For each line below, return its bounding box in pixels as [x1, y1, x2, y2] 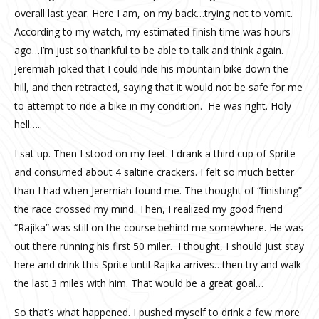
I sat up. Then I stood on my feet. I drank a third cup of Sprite [14, 146, 296, 160]
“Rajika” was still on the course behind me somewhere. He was [14, 220, 303, 234]
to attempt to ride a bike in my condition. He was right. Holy [14, 98, 291, 113]
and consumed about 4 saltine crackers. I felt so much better [14, 164, 294, 179]
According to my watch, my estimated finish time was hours [14, 24, 291, 38]
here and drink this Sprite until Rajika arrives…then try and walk [14, 257, 301, 271]
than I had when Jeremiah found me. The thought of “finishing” [14, 183, 302, 197]
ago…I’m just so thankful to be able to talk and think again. [14, 43, 286, 57]
